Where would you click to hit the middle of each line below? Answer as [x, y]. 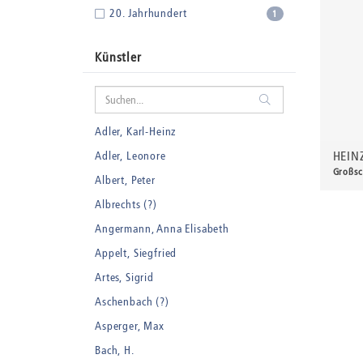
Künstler [118, 57]
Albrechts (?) [126, 205]
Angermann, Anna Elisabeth [162, 229]
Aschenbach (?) [132, 302]
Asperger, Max [130, 326]
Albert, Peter [125, 180]
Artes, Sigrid [124, 278]
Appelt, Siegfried [136, 253]
